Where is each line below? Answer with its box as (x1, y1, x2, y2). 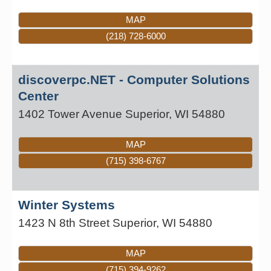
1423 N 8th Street (18, 216, 109, 229)
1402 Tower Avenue (18, 108, 122, 121)
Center (18, 89, 59, 103)
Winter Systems (18, 197, 115, 212)
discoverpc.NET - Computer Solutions (18, 73, 250, 87)
